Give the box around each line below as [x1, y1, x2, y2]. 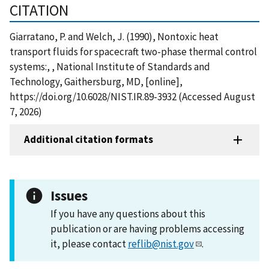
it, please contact [50, 237, 128, 250]
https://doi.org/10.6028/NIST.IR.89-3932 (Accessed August [10, 89, 255, 103]
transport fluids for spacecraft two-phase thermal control [10, 44, 257, 58]
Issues [50, 186, 88, 204]
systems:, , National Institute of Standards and [10, 59, 210, 73]
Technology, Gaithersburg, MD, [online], [10, 74, 183, 88]
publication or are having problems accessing [50, 222, 244, 235]
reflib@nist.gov [128, 237, 194, 250]
